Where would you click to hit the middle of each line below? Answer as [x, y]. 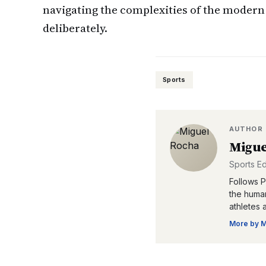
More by [245, 224]
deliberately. [75, 28]
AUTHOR [246, 129]
